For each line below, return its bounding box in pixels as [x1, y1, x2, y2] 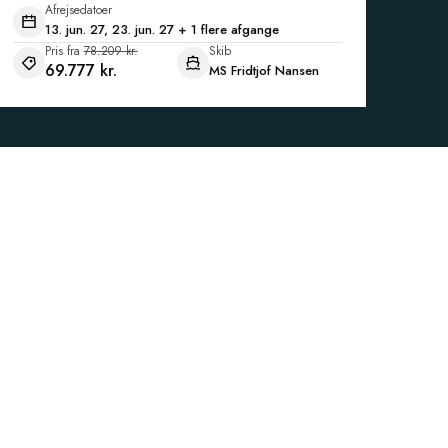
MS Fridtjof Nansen [209, 61, 320, 80]
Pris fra [44, 42, 80, 60]
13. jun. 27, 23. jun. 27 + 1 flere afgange [44, 20, 279, 39]
